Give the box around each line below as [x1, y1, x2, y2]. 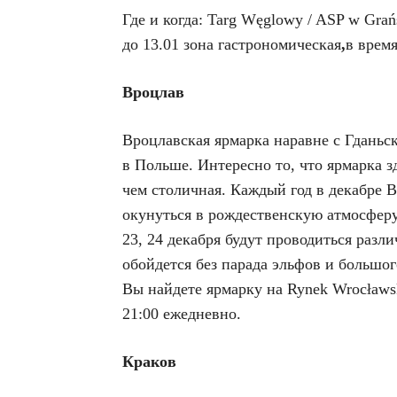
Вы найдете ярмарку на [122, 280, 287, 298]
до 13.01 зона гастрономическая [122, 35, 341, 53]
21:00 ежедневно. [122, 305, 241, 323]
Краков [122, 353, 176, 370]
